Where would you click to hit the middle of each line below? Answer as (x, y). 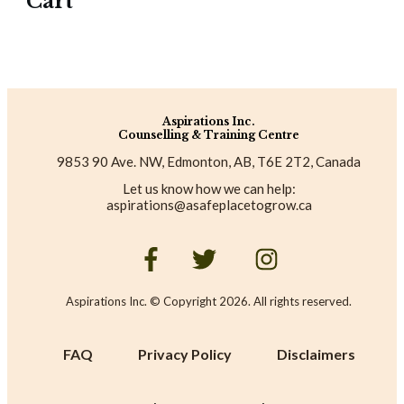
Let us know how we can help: (209, 189)
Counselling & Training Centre (209, 135)
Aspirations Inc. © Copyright (142, 301)
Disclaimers (316, 353)
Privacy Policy (184, 353)
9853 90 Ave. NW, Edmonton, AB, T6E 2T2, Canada (209, 162)
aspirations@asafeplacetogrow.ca (209, 205)
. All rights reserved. (300, 301)
